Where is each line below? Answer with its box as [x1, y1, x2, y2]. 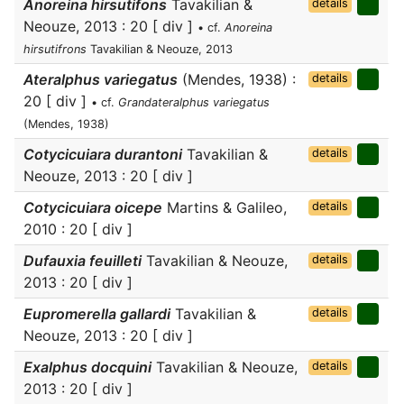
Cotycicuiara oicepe [23, 198, 162, 216]
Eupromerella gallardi [23, 305, 170, 323]
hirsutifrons [23, 42, 87, 56]
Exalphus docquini [23, 358, 151, 376]
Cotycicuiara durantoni [23, 145, 182, 163]
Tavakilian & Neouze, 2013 [87, 42, 233, 56]
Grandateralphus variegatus [118, 96, 270, 109]
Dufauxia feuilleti [23, 252, 142, 270]
